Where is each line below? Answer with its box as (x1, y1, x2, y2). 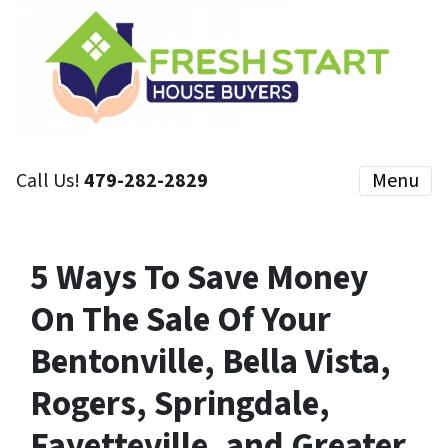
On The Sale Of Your (30, 295, 331, 346)
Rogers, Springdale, (30, 379, 330, 430)
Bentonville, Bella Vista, (30, 337, 391, 388)
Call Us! (16, 167, 84, 196)
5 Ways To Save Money (30, 253, 368, 304)
